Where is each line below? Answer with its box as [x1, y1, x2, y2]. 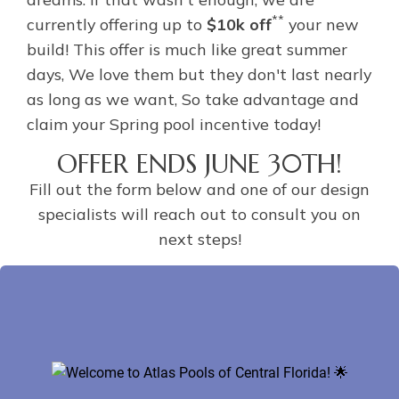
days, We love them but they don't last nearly [27, 64, 371, 84]
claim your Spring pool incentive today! [27, 114, 321, 134]
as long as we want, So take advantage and [27, 89, 359, 109]
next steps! [158, 229, 241, 248]
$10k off [207, 14, 272, 34]
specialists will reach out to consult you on [38, 204, 361, 224]
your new [284, 14, 359, 34]
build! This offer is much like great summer [27, 39, 347, 59]
